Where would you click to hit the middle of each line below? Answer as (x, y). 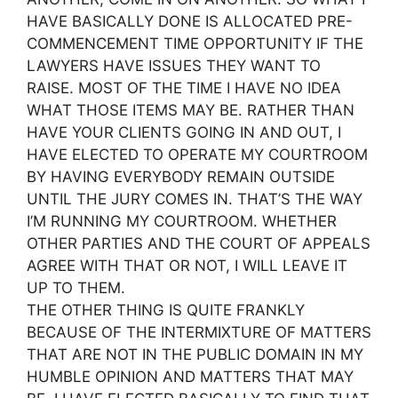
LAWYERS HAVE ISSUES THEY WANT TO (174, 66)
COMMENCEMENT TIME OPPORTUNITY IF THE (195, 44)
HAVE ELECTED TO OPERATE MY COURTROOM (197, 155)
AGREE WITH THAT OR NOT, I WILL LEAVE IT (187, 266)
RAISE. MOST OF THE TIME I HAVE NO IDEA (184, 88)
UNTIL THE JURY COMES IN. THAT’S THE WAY (195, 199)
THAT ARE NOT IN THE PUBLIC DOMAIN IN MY (195, 354)
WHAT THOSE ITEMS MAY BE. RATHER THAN (191, 110)
